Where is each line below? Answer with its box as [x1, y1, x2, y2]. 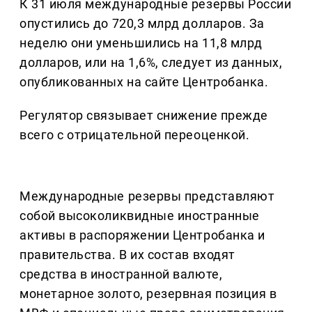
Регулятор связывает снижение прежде [19, 107, 268, 123]
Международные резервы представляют [19, 188, 275, 203]
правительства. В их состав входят [19, 247, 235, 262]
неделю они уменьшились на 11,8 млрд [19, 35, 263, 50]
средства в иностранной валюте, [19, 266, 223, 281]
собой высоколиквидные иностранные [19, 208, 260, 223]
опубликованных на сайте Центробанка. [19, 74, 269, 89]
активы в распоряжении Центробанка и [19, 227, 265, 242]
